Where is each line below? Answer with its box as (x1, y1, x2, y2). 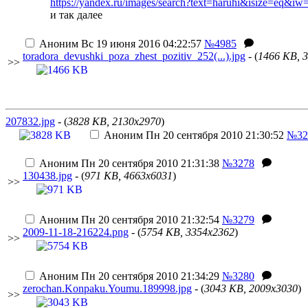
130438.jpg (23, 170, 72, 181)
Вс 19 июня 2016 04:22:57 (78, 38, 201, 49)
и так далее (50, 9, 102, 21)
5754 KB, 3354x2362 (141, 226, 234, 238)
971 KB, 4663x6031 (85, 170, 173, 181)
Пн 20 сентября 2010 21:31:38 (78, 157, 219, 169)
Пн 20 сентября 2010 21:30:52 (143, 129, 284, 141)
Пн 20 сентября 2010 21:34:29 (78, 270, 219, 282)
